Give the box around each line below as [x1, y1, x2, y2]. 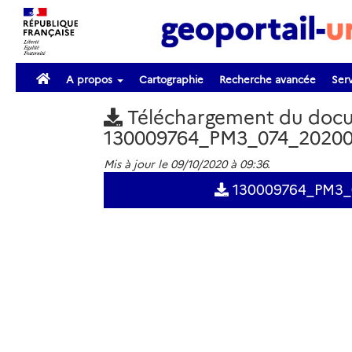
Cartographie [139, 73, 203, 86]
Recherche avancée [219, 73, 316, 86]
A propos [66, 73, 115, 86]
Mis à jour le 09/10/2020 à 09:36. [103, 157, 270, 171]
